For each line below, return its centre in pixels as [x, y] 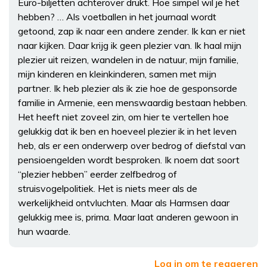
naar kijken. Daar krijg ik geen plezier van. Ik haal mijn [130, 45]
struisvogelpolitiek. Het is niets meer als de [108, 188]
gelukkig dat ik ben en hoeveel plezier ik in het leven [127, 131]
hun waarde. [44, 231]
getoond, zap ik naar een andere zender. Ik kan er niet [132, 31]
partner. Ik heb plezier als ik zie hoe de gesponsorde [128, 88]
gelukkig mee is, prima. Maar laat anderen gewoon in [128, 217]
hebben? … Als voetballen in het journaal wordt [117, 16]
